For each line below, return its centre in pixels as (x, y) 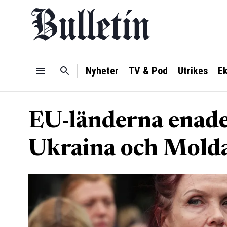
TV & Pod (148, 71)
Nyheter (102, 71)
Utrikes (193, 71)
